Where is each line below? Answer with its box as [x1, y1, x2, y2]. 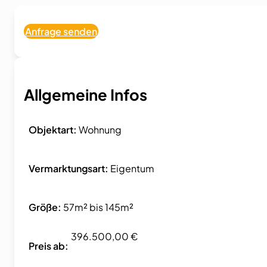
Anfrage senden [25, 25, 97, 38]
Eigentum [110, 162, 154, 175]
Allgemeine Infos [24, 84, 147, 104]
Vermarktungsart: [29, 162, 110, 175]
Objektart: [29, 123, 79, 136]
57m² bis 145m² [63, 200, 133, 213]
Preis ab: [29, 239, 69, 252]
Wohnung [79, 123, 122, 136]
